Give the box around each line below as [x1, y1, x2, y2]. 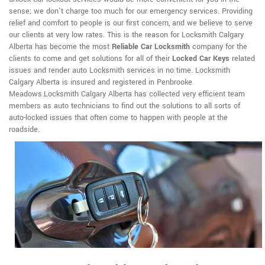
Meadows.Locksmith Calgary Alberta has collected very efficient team [9, 89, 245, 100]
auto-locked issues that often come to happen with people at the [9, 112, 228, 124]
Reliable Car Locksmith [112, 41, 190, 53]
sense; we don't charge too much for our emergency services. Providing [9, 6, 253, 17]
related [230, 53, 255, 64]
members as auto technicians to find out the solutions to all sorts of [9, 101, 240, 112]
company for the [190, 41, 247, 53]
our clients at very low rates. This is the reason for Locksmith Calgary [9, 30, 244, 41]
